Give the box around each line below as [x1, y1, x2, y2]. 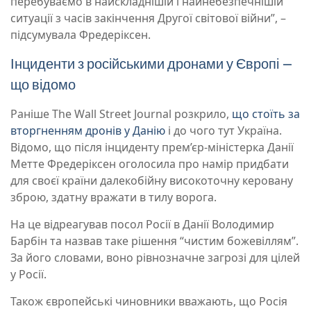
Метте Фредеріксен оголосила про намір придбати [10, 156, 289, 172]
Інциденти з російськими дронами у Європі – [10, 55, 293, 73]
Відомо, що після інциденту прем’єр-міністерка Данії [10, 140, 294, 155]
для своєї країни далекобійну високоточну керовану [10, 173, 293, 189]
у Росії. [10, 267, 47, 283]
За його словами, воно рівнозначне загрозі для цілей [10, 250, 300, 266]
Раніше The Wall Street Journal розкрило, [10, 106, 232, 122]
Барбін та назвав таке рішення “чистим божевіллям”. [10, 233, 299, 249]
